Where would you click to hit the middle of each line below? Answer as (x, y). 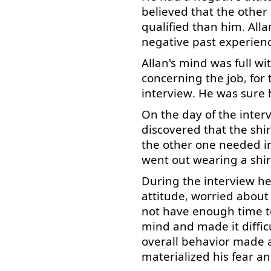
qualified (165, 26)
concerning (172, 78)
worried (212, 196)
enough (214, 211)
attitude (163, 196)
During (161, 181)
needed (240, 144)
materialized (176, 256)
